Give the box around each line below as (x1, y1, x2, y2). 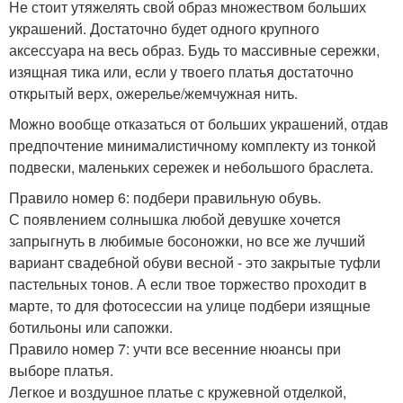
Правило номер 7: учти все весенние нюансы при (9, 338, 341, 360)
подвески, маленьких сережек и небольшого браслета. (9, 157, 373, 178)
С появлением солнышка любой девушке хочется (9, 209, 341, 230)
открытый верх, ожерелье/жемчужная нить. (9, 83, 298, 104)
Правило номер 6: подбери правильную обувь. (9, 187, 321, 209)
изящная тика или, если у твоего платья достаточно (9, 61, 354, 83)
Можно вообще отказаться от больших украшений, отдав (9, 113, 389, 135)
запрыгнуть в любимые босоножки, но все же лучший (9, 230, 365, 252)
